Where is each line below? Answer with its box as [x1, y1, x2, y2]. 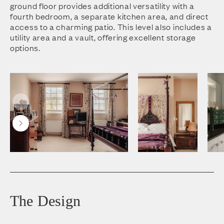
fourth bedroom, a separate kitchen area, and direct [10, 10, 208, 22]
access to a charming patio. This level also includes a [10, 21, 212, 32]
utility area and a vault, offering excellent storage [10, 31, 196, 43]
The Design [10, 192, 80, 209]
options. [10, 42, 40, 53]
